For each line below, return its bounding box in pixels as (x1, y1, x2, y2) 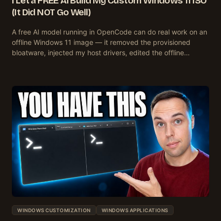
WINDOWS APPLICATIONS (101, 207, 168, 213)
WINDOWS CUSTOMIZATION (17, 207, 91, 213)
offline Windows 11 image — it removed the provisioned (12, 37, 190, 46)
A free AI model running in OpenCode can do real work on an (12, 27, 207, 36)
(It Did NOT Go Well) (12, 6, 91, 18)
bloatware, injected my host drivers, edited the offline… (12, 48, 190, 57)
